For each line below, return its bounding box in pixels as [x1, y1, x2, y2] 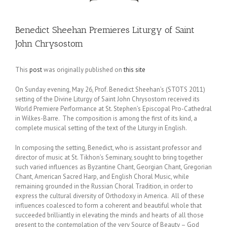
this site [124, 65, 145, 74]
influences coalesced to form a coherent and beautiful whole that [15, 201, 202, 210]
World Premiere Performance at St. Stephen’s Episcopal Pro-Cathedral [15, 104, 212, 113]
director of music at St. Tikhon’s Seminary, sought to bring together [15, 153, 203, 162]
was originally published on [42, 65, 124, 74]
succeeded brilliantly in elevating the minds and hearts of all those [15, 211, 204, 219]
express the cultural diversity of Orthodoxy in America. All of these [15, 192, 204, 200]
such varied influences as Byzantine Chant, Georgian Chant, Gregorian [15, 163, 212, 171]
